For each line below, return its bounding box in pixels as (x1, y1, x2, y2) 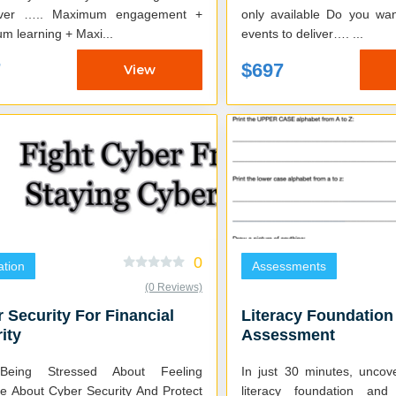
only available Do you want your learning (241, 7, 326, 22)
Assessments (252, 259, 326, 274)
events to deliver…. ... (353, 27, 363, 42)
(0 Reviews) (145, 281, 202, 294)
